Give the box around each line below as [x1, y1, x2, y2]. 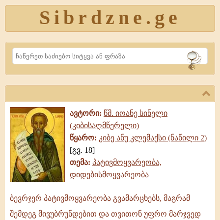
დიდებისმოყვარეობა [70, 170, 149, 179]
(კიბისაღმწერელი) [70, 121, 139, 130]
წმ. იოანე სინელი [104, 109, 167, 117]
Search [15, 55, 33, 63]
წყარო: [70, 134, 99, 142]
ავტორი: [70, 109, 104, 117]
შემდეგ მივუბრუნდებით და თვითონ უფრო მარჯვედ [10, 210, 201, 218]
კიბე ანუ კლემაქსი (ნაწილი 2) [99, 134, 207, 142]
